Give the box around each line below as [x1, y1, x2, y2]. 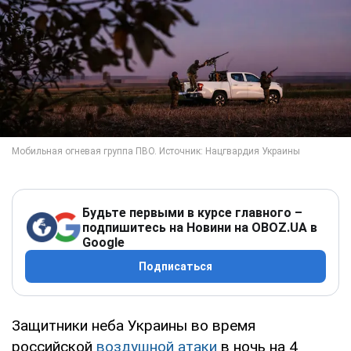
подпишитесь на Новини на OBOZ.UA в [82, 219, 317, 235]
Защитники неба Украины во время [12, 316, 255, 335]
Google [82, 234, 125, 250]
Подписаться [139, 259, 212, 273]
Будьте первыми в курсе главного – [82, 204, 302, 220]
